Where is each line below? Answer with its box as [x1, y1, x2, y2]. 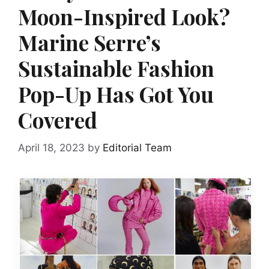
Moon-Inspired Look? [18, 2, 230, 31]
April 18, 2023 [18, 141, 85, 154]
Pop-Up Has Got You [18, 80, 214, 108]
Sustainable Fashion [18, 54, 214, 82]
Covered [18, 106, 97, 134]
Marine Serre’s [18, 28, 161, 56]
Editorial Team [103, 141, 172, 154]
